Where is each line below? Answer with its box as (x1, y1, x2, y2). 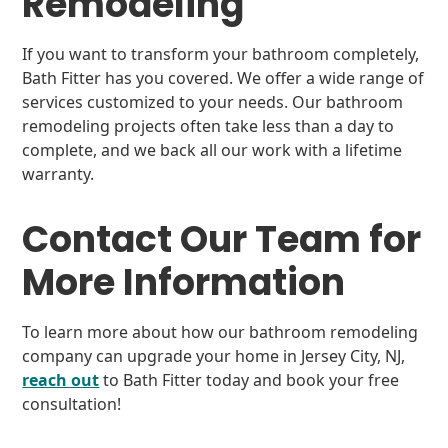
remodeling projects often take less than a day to (22, 115, 395, 137)
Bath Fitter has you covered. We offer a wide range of (22, 67, 425, 89)
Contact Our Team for (22, 214, 422, 265)
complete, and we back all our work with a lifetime (22, 139, 403, 161)
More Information (22, 257, 346, 308)
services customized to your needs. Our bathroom (22, 91, 404, 113)
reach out (22, 369, 100, 391)
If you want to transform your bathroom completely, (22, 43, 420, 65)
